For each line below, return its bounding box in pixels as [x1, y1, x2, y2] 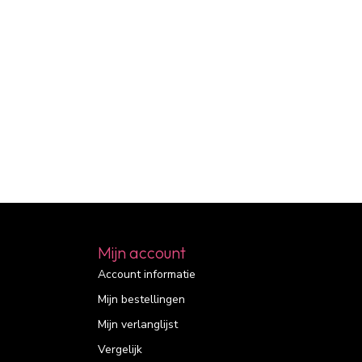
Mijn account [98, 242, 186, 263]
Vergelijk [98, 342, 142, 358]
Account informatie [98, 267, 196, 283]
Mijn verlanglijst [98, 317, 178, 333]
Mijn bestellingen [98, 292, 185, 308]
